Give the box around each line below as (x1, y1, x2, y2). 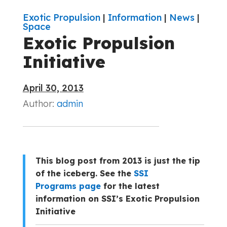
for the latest (100, 180, 160, 191)
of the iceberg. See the (35, 168, 134, 178)
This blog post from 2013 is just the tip (35, 155, 200, 166)
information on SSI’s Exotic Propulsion (35, 193, 200, 204)
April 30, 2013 (22, 82, 84, 94)
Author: (22, 97, 57, 109)
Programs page (35, 180, 101, 191)
